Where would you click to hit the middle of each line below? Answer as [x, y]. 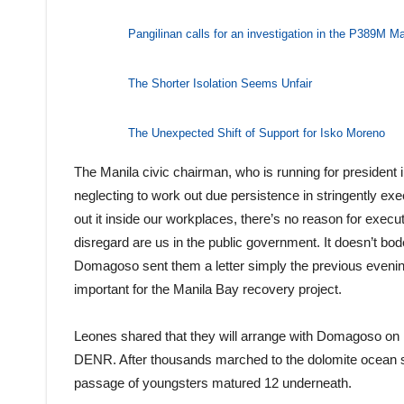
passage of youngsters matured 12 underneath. [213, 382]
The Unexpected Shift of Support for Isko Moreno [257, 133]
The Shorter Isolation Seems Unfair [220, 84]
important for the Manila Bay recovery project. [208, 289]
